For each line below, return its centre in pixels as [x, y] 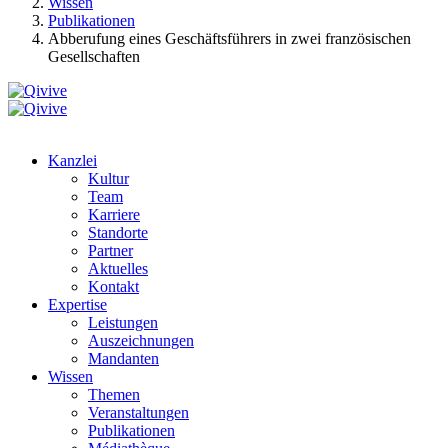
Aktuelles [118, 268]
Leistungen [123, 322]
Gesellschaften [94, 56]
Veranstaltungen [138, 412]
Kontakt [113, 286]
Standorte [118, 232]
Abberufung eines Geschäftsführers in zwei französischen [229, 38]
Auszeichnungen [141, 340]
